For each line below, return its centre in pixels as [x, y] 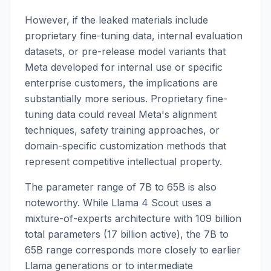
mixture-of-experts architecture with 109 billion [133, 218]
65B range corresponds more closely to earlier [133, 250]
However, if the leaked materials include [116, 20]
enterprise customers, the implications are [121, 83]
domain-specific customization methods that [126, 146]
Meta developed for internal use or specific [124, 67]
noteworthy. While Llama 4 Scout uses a [118, 203]
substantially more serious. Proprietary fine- [126, 99]
